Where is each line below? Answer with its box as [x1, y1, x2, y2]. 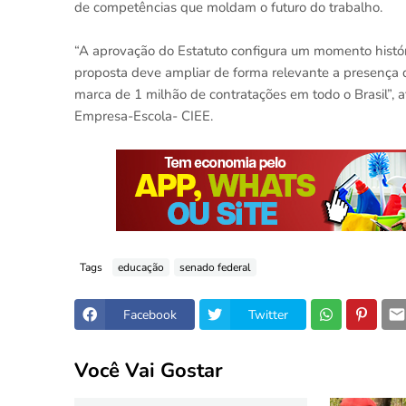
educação [118, 259, 164, 275]
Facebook [123, 305, 177, 324]
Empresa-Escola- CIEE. [74, 107, 213, 126]
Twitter [248, 305, 288, 324]
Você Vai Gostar [74, 356, 223, 384]
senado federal [179, 259, 251, 275]
